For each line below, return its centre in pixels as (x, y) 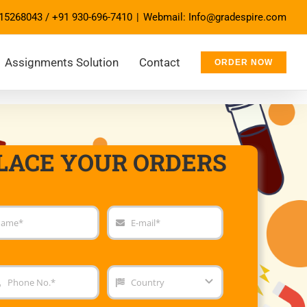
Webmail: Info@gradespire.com (215, 17)
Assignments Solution (62, 62)
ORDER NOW (244, 62)
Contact (160, 62)
